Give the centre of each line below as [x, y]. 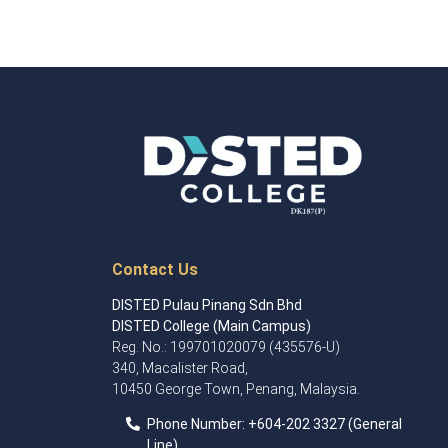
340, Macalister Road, [180, 367]
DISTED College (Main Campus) [211, 325]
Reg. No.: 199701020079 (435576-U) [226, 346]
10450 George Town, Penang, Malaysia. [236, 388]
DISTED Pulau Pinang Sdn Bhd [207, 304]
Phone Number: [197, 424]
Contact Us [155, 269]
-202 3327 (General [341, 424]
